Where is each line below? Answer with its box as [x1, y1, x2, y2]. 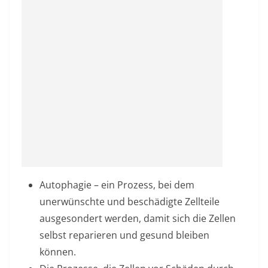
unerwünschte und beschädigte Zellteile [39, 195, 220, 208]
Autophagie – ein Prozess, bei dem [39, 178, 194, 191]
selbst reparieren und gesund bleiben [39, 229, 209, 242]
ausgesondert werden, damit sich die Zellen [39, 212, 236, 225]
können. [39, 245, 76, 258]
